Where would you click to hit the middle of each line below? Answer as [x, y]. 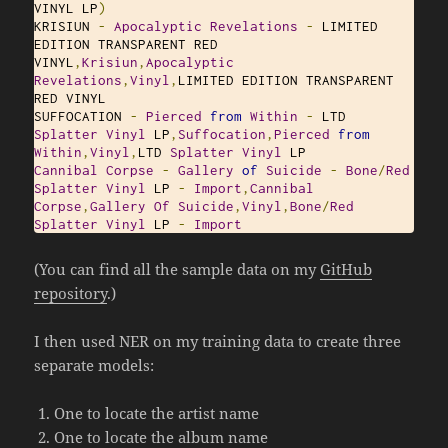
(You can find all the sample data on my [177, 269]
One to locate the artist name [157, 413]
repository [71, 293]
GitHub [346, 269]
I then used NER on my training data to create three [218, 341]
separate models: [94, 365]
